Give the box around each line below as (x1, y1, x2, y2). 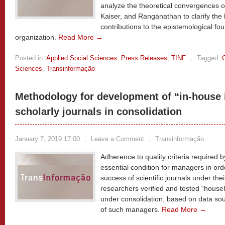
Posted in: (15, 54, 45, 62)
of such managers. (100, 205, 162, 213)
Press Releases (121, 54, 167, 62)
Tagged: (197, 54, 220, 62)
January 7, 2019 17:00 (15, 135, 80, 143)
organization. (15, 33, 58, 41)
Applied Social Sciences (46, 54, 117, 62)
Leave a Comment (91, 135, 144, 143)
